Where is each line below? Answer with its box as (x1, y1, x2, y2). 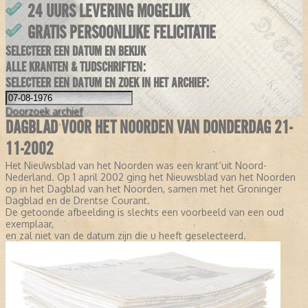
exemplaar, (5, 218, 54, 230)
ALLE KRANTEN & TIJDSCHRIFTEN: (5, 59, 146, 76)
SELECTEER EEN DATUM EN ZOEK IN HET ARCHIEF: (5, 75, 209, 91)
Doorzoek (5, 105, 49, 118)
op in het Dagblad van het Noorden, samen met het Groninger (5, 183, 282, 195)
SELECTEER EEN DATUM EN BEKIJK (5, 43, 146, 60)
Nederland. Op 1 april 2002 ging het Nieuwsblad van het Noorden (5, 171, 296, 184)
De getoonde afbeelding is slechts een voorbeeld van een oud (5, 206, 284, 219)
